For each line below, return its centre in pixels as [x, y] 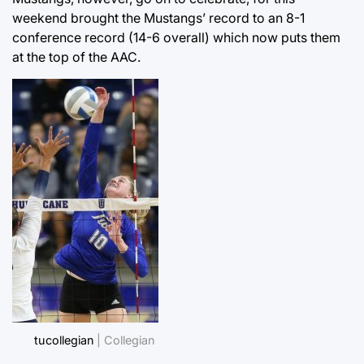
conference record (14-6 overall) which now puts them [176, 37]
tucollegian [64, 340]
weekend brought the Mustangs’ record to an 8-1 [158, 17]
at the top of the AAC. [76, 56]
